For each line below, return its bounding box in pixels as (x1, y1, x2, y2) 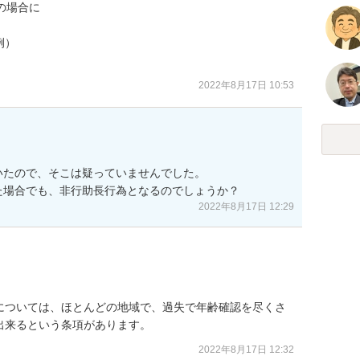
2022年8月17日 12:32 (198, 344, 294, 355)
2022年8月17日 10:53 (198, 80, 294, 91)
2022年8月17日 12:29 (198, 200, 294, 212)
